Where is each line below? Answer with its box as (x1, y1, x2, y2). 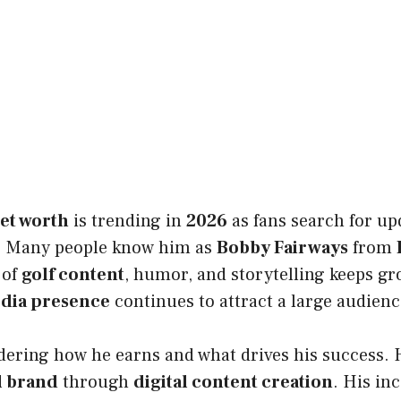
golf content (21, 263, 124, 287)
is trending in (69, 209, 186, 234)
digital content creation (133, 371, 333, 395)
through (58, 371, 133, 395)
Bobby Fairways (217, 236, 348, 260)
